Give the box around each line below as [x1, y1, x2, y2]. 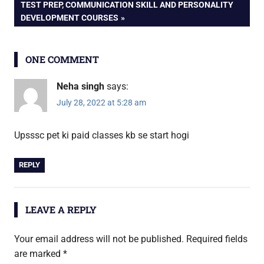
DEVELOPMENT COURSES [21, 13, 119, 23]
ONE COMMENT [25, 53, 99, 66]
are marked [14, 248, 63, 260]
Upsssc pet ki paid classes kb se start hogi [14, 130, 189, 141]
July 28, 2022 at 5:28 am [57, 98, 146, 108]
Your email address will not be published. [14, 233, 184, 245]
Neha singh [57, 81, 104, 93]
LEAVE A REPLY [25, 203, 97, 216]
